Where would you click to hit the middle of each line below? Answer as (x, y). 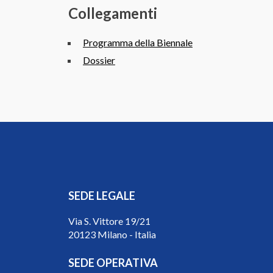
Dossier (99, 60)
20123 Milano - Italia (112, 234)
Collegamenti (113, 13)
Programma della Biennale (138, 42)
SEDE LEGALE (102, 196)
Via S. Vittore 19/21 (109, 221)
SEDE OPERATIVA (113, 263)
